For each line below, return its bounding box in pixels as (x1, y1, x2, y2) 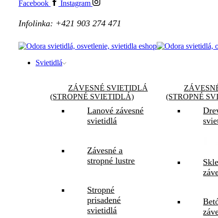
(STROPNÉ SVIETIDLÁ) (50, 92, 134, 101)
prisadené (87, 195, 121, 205)
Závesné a (87, 145, 123, 155)
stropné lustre (87, 155, 135, 165)
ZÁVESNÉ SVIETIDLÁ (68, 84, 148, 92)
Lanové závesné (87, 106, 144, 116)
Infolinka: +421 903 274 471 (18, 18, 124, 29)
